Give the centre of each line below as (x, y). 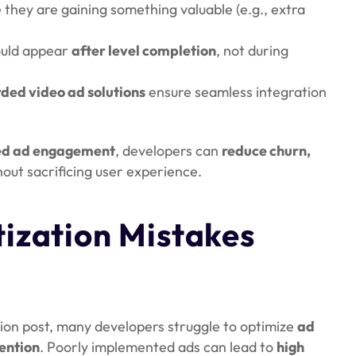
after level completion (144, 50)
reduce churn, (266, 151)
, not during (253, 50)
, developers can (168, 151)
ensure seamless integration (236, 91)
